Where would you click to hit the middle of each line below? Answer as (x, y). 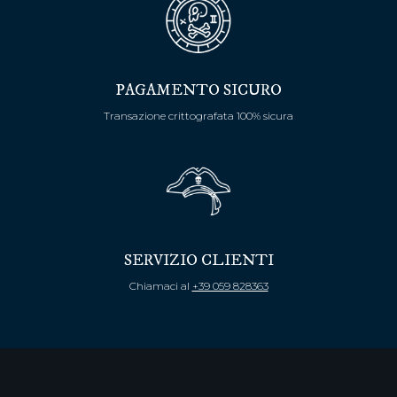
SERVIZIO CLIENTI (198, 261)
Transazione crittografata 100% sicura (198, 115)
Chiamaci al (160, 286)
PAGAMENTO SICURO (198, 90)
